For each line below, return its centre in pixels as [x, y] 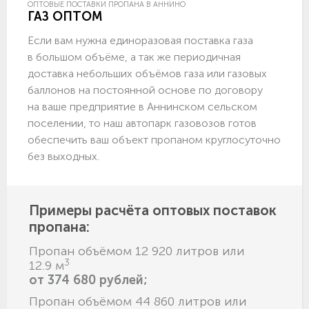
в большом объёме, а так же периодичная [134, 57]
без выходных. [63, 157]
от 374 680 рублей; [88, 280]
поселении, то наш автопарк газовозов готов [142, 123]
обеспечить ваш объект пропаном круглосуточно [154, 140]
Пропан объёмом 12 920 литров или [137, 251]
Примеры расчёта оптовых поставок [153, 211]
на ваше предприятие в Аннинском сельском [142, 107]
